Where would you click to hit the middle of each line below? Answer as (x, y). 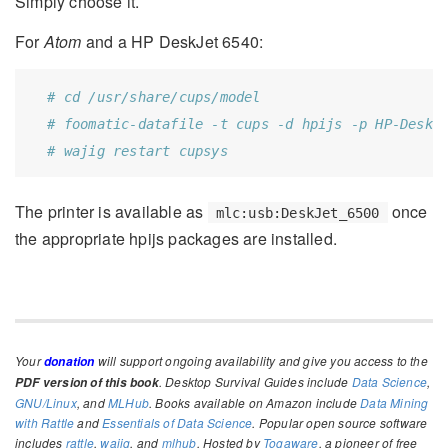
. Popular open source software (340, 422)
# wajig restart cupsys (137, 150)
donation (69, 361)
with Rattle (45, 422)
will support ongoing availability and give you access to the (261, 360)
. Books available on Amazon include (255, 402)
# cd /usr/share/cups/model (154, 96)
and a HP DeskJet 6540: (172, 42)
